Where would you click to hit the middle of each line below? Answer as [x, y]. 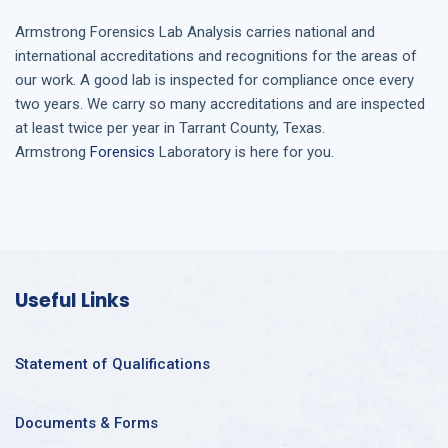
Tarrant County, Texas [250, 127]
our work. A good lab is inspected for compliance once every [214, 79]
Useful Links [72, 300]
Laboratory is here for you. [244, 151]
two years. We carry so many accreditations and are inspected [220, 103]
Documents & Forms [86, 422]
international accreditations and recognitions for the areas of [216, 55]
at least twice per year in [97, 127]
